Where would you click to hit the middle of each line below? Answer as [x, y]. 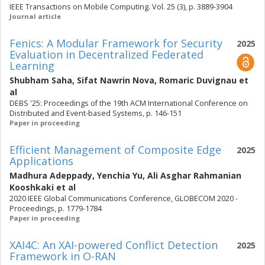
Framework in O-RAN [63, 256]
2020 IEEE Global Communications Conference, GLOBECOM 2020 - [124, 198]
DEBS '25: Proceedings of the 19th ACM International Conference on [129, 103]
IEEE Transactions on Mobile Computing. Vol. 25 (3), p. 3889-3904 [121, 7]
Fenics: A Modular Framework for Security [116, 43]
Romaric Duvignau [198, 80]
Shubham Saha [41, 80]
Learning [32, 66]
